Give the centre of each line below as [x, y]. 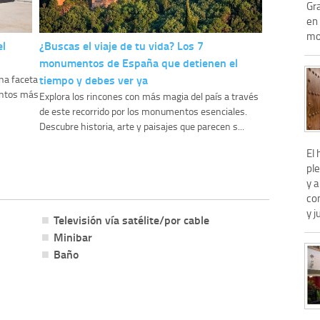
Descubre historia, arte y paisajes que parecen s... [141, 126]
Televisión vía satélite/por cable [131, 220]
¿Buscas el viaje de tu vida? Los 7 [121, 46]
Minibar [72, 237]
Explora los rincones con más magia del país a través [149, 96]
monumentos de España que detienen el [138, 63]
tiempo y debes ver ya [93, 80]
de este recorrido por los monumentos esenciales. [143, 111]
